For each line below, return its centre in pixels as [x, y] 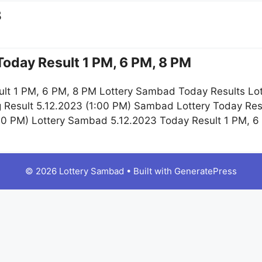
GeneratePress [206, 171]
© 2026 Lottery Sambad [75, 171]
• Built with [149, 171]
